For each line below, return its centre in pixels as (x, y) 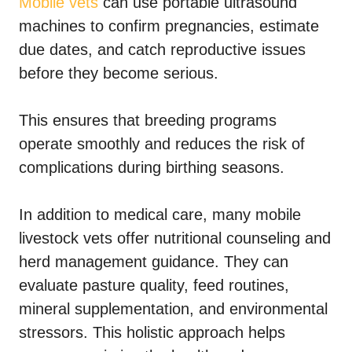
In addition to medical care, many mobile (160, 215)
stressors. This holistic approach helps (152, 333)
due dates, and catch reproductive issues (162, 50)
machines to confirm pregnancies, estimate (169, 26)
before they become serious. (119, 73)
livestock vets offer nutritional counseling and (175, 238)
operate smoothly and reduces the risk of (162, 144)
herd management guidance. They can (154, 262)
